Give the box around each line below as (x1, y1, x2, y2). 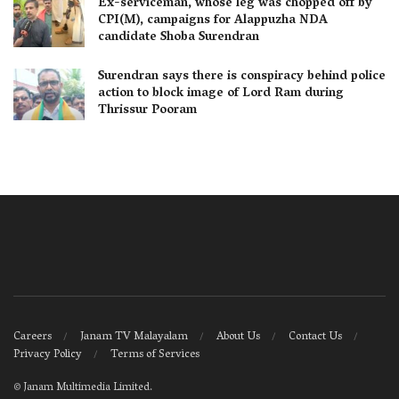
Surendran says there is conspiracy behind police (98, 65, 386, 90)
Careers (13, 325, 52, 348)
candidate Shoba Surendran (98, 26, 259, 51)
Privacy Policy (13, 343, 82, 366)
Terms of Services (110, 343, 199, 366)
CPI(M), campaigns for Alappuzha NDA (98, 9, 328, 34)
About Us (216, 325, 260, 348)
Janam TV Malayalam (80, 325, 188, 348)
